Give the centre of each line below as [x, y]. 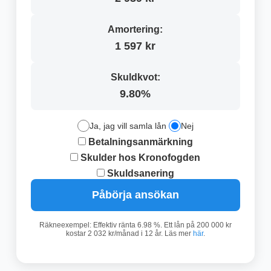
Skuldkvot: [135, 77]
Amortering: [135, 30]
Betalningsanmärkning [139, 142]
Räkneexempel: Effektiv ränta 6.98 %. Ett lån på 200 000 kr [135, 225]
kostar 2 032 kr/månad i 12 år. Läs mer [129, 234]
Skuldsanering [139, 174]
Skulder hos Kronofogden [139, 158]
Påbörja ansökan [135, 195]
